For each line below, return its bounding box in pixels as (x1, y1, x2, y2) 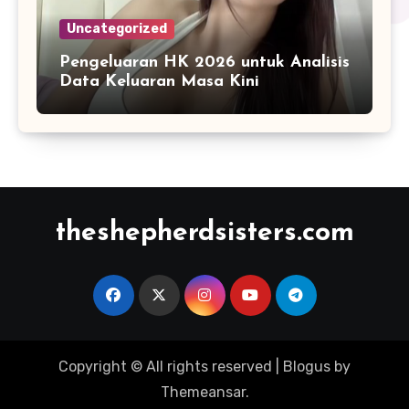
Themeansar (160, 383, 246, 402)
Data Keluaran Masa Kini (59, 72, 259, 90)
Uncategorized (67, 20, 167, 37)
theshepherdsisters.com (55, 218, 354, 247)
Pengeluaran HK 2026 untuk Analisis (59, 53, 350, 71)
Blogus (283, 358, 330, 376)
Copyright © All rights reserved (58, 358, 272, 376)
